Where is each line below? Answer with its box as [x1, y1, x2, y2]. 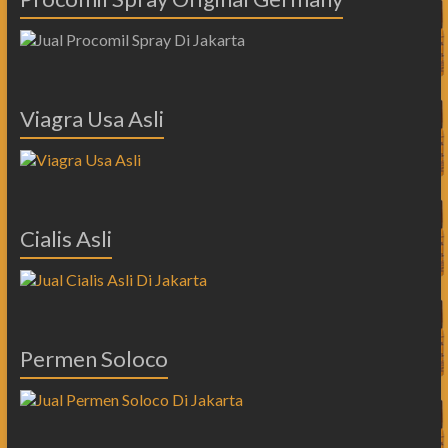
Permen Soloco [19, 344, 168, 372]
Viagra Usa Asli [19, 104, 164, 132]
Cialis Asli [19, 224, 112, 252]
